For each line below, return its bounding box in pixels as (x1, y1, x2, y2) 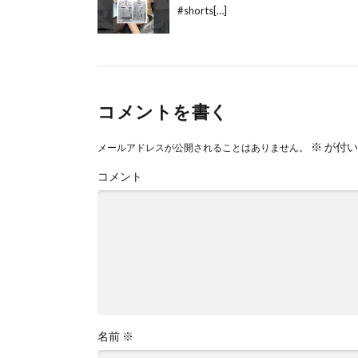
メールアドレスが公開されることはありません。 (97, 141, 308, 153)
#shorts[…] (177, 3, 227, 17)
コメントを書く (97, 100, 229, 122)
